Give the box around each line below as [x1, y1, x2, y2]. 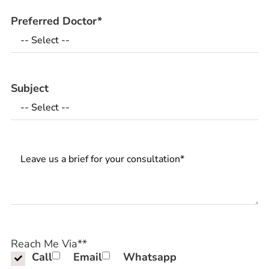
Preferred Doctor [11, 14, 97, 29]
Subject [11, 81, 49, 96]
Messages [10, 144, 61, 159]
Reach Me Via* [11, 236, 82, 251]
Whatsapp [123, 249, 177, 264]
